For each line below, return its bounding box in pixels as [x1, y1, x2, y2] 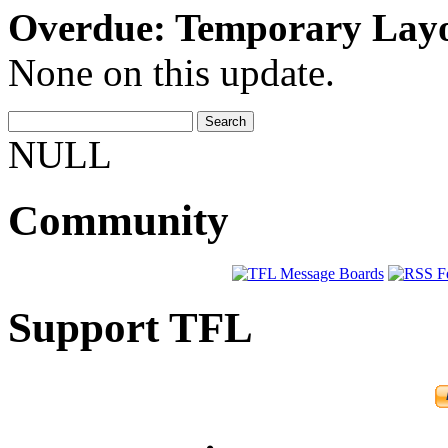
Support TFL [8, 304, 253, 352]
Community [8, 197, 229, 245]
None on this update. [8, 50, 335, 94]
